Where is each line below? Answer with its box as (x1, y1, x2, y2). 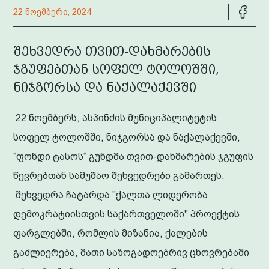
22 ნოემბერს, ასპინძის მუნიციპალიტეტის (13, 112, 217, 123)
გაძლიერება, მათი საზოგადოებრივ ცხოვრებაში (13, 247, 250, 258)
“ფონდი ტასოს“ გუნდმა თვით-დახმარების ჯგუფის (13, 151, 254, 162)
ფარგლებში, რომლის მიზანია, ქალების (13, 228, 208, 238)
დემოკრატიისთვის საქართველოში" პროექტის (13, 208, 240, 219)
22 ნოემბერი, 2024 (13, 7, 92, 17)
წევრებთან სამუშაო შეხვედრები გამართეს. (13, 170, 225, 181)
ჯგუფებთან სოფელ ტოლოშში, (13, 62, 220, 77)
